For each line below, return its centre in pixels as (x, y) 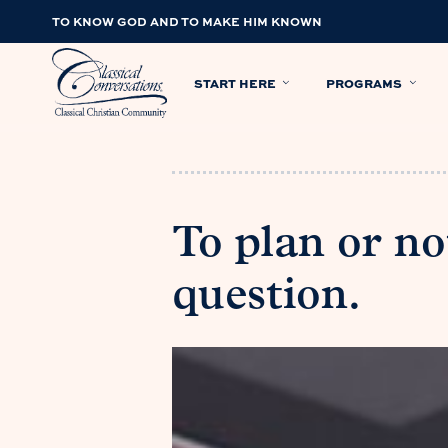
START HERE (235, 82)
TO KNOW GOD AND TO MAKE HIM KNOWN (187, 21)
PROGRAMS (364, 82)
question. (266, 297)
